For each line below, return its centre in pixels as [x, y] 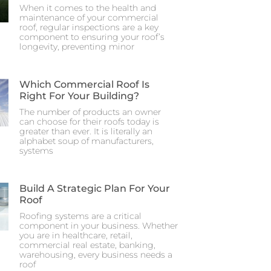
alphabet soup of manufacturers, [87, 141]
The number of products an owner [90, 112]
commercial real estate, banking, [87, 245]
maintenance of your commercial [89, 18]
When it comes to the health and [88, 8]
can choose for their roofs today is [89, 122]
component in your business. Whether [99, 226]
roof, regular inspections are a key [89, 27]
